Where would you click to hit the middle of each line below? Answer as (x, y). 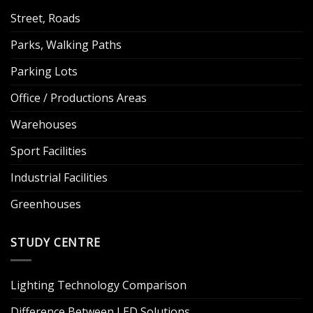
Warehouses (44, 125)
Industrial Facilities (59, 178)
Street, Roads (45, 19)
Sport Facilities (49, 151)
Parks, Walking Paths (66, 45)
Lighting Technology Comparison (99, 285)
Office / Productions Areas (79, 98)
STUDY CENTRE (56, 243)
